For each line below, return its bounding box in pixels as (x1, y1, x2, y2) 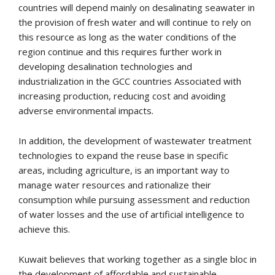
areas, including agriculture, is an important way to (18, 163, 230, 176)
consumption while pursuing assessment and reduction (18, 193, 250, 206)
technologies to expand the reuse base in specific (18, 149, 228, 161)
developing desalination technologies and (18, 60, 192, 72)
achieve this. (18, 222, 70, 235)
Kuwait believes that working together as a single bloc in (18, 252, 257, 265)
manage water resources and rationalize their (18, 178, 211, 191)
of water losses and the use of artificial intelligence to (18, 207, 244, 220)
